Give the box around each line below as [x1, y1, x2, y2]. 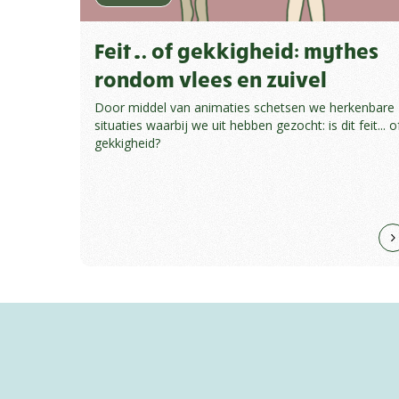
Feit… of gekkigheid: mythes [94, 37, 379, 64]
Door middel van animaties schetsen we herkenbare [94, 99, 395, 117]
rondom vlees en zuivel [94, 65, 327, 93]
